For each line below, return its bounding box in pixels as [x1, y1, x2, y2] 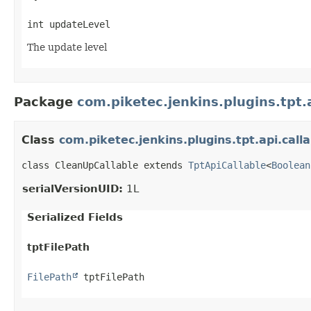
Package [14, 94, 77, 109]
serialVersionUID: [22, 182, 123, 195]
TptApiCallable [188, 159, 266, 171]
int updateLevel [27, 18, 110, 30]
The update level [27, 41, 107, 53]
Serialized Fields [27, 210, 123, 224]
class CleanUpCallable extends [22, 159, 188, 171]
